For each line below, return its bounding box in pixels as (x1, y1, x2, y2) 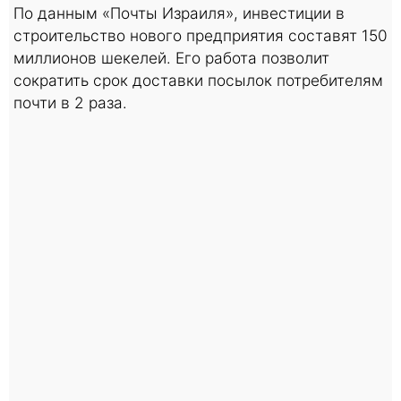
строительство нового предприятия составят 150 (13, 25, 388, 45)
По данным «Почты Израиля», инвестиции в (13, 3, 345, 22)
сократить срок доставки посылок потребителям (13, 70, 383, 90)
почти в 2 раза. (13, 92, 127, 112)
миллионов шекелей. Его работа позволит (13, 47, 329, 67)
